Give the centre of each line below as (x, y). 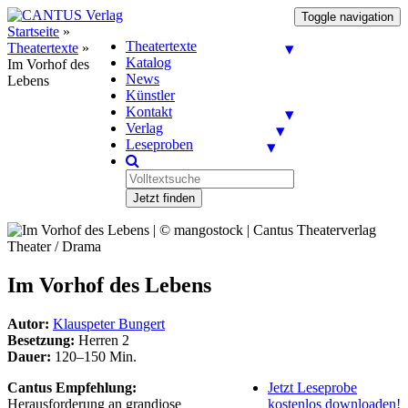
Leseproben (159, 144)
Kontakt (149, 112)
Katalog (148, 62)
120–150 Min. (94, 356)
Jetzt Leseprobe (312, 387)
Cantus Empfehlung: (72, 387)
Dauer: (29, 356)
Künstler (150, 95)
